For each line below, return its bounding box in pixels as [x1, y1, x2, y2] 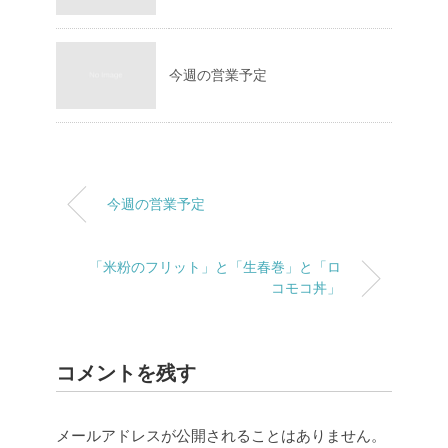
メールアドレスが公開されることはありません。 [56, 427, 386, 445]
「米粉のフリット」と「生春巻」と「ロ [89, 259, 341, 276]
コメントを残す [56, 362, 196, 385]
